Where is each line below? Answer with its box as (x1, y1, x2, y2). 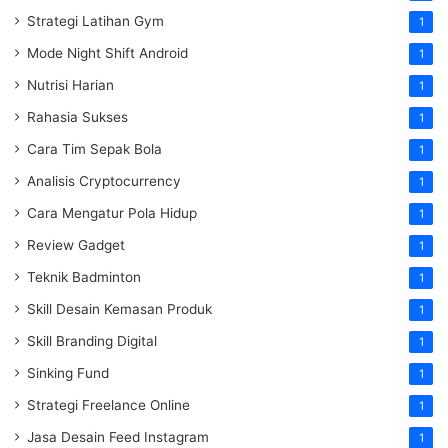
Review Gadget (27, 236, 125, 253)
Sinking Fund (27, 364, 109, 381)
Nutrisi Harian (27, 76, 114, 93)
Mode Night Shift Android (27, 44, 188, 61)
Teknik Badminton (27, 268, 141, 285)
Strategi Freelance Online (27, 396, 190, 413)
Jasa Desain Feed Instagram (27, 428, 209, 445)
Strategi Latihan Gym (27, 12, 164, 29)
